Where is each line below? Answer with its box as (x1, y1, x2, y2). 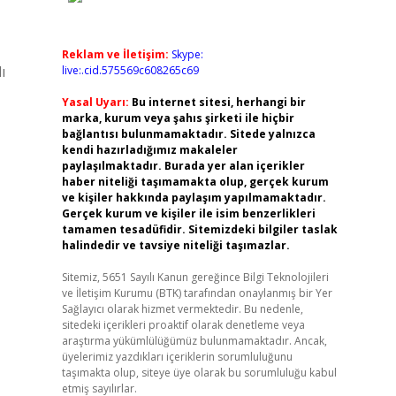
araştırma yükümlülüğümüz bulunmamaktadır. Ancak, (61, 333, 327, 348)
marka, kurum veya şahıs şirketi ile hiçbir (61, 110, 294, 126)
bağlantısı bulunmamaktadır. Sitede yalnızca (61, 126, 316, 141)
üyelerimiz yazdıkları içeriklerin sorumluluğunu (61, 349, 293, 364)
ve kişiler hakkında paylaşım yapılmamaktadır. (61, 190, 326, 205)
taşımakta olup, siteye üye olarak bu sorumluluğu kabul (61, 365, 337, 380)
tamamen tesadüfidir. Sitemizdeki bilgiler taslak (61, 222, 338, 237)
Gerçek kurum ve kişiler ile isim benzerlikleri (61, 206, 316, 221)
